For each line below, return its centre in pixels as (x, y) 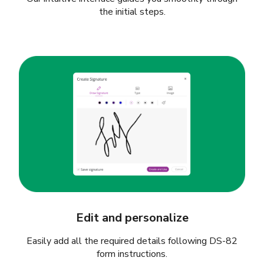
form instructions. (132, 254)
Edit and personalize (132, 217)
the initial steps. (132, 12)
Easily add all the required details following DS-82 (132, 241)
